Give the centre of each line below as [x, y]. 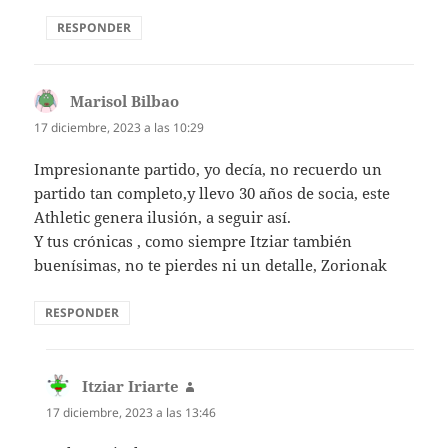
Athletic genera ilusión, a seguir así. [163, 216]
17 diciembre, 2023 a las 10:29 [119, 128]
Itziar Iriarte [131, 385]
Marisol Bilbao [125, 101]
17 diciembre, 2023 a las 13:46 [131, 412]
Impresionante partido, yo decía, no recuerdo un [208, 168]
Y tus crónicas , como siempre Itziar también [193, 240]
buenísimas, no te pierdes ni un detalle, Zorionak [211, 264]
